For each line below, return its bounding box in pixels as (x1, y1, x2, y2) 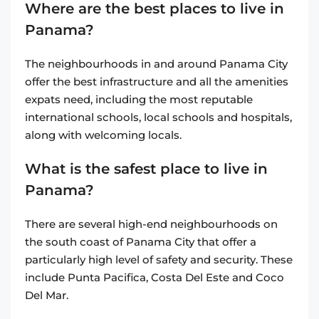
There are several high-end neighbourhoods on (25, 217, 278, 231)
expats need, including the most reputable (25, 93, 253, 107)
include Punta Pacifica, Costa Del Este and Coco (25, 271, 284, 285)
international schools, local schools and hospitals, (25, 110, 292, 125)
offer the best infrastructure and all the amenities (25, 75, 288, 89)
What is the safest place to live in (25, 160, 268, 178)
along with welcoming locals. (25, 128, 182, 142)
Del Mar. (25, 288, 68, 303)
